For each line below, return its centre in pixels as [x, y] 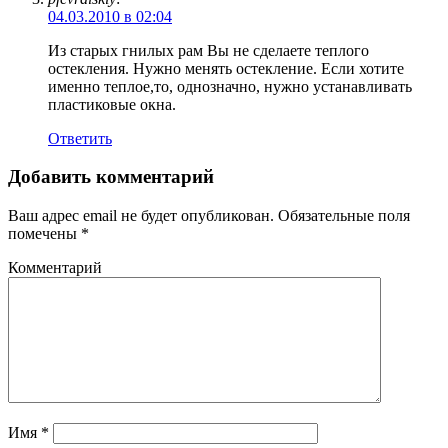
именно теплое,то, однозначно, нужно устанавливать [230, 86]
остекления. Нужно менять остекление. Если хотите [226, 68]
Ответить [80, 138]
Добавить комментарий [111, 177]
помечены [44, 234]
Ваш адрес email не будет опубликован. [141, 216]
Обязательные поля [342, 216]
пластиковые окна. [112, 104]
